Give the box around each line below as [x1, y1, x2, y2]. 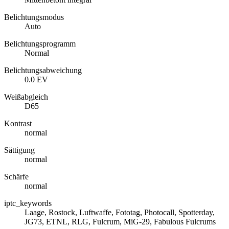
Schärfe [4, 172, 29, 181]
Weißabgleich [4, 93, 48, 102]
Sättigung [4, 146, 35, 155]
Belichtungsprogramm [4, 39, 76, 49]
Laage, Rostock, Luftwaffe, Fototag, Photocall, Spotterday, [25, 208, 215, 217]
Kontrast [4, 119, 32, 128]
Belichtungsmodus [4, 13, 64, 22]
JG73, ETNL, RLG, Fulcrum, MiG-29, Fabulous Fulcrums [25, 217, 216, 226]
